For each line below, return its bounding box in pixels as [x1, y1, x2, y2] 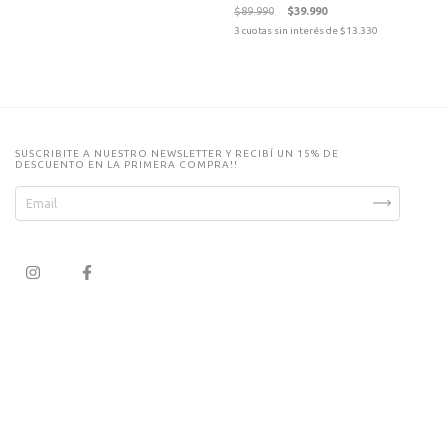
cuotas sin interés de [242, 24, 340, 36]
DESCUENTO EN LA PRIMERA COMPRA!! [15, 158, 238, 170]
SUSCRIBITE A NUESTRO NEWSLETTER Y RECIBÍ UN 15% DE [15, 147, 339, 159]
